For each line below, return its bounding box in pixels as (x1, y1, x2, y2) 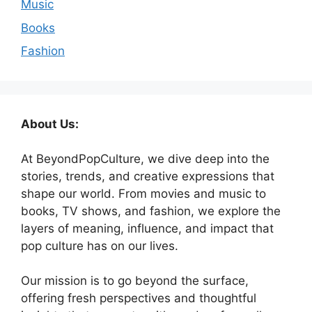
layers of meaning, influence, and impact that (21, 221, 274, 235)
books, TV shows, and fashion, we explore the (21, 204, 281, 218)
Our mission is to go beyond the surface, (21, 274, 249, 288)
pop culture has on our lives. (21, 239, 178, 253)
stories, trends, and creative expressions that (21, 169, 274, 183)
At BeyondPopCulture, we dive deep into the (21, 152, 270, 166)
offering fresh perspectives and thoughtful (21, 291, 256, 305)
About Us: (21, 117, 79, 131)
